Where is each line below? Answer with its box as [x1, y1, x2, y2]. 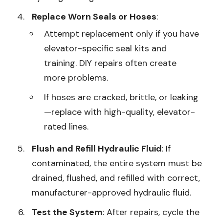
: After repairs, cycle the [103, 206, 199, 218]
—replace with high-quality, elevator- [44, 106, 195, 118]
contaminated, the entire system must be [32, 157, 202, 169]
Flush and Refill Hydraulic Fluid [32, 142, 162, 154]
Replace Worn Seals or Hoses [32, 10, 156, 22]
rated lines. [44, 120, 88, 132]
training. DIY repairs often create [44, 57, 176, 69]
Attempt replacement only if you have [44, 27, 199, 40]
